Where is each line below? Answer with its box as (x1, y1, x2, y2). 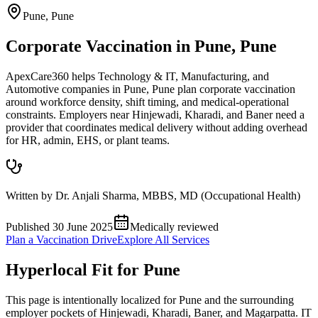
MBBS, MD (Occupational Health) (142, 189, 300, 202)
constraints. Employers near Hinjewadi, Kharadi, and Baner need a (6, 108, 305, 121)
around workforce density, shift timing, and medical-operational (6, 95, 289, 108)
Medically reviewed (130, 220, 219, 233)
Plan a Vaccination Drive (6, 233, 117, 246)
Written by (6, 189, 55, 202)
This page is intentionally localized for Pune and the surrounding (6, 293, 294, 306)
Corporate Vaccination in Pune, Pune (6, 36, 277, 55)
